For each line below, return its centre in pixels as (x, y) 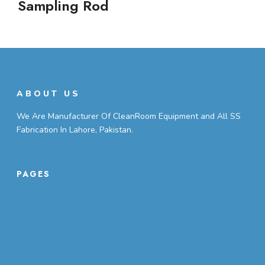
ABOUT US (49, 94)
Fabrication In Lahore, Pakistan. (75, 130)
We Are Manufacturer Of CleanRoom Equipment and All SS (129, 116)
